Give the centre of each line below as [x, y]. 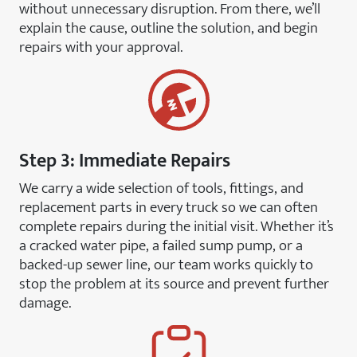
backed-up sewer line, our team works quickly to [166, 265]
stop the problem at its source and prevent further [174, 284]
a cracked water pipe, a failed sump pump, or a [161, 245]
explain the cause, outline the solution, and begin [169, 28]
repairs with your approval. [101, 47]
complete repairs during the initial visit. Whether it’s [177, 226]
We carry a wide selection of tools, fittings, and [161, 188]
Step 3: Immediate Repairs [125, 161]
